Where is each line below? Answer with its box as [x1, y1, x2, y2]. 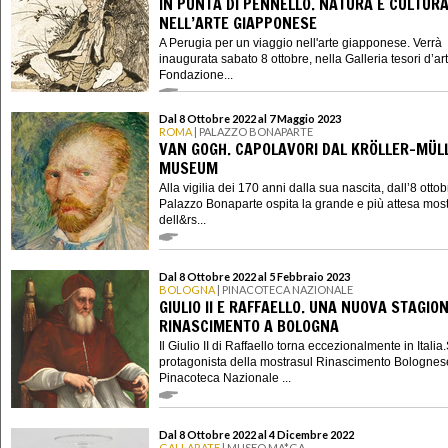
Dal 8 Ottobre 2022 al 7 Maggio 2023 [159, 112, 341, 126]
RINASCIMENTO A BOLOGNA [159, 314, 339, 337]
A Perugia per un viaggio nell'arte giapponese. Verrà [159, 35, 442, 50]
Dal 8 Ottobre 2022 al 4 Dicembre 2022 [159, 428, 354, 442]
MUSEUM [159, 156, 218, 179]
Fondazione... [159, 67, 233, 82]
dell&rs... [159, 212, 206, 227]
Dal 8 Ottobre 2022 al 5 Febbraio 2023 [159, 270, 350, 284]
